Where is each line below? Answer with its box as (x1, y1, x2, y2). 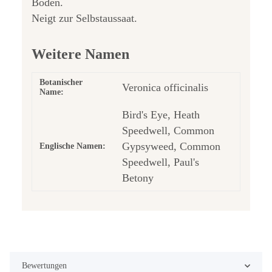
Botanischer (39, 78, 83, 87)
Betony (122, 172, 154, 185)
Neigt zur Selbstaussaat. (32, 12, 137, 25)
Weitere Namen (32, 46, 129, 63)
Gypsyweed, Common (122, 140, 220, 153)
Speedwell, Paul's (122, 156, 199, 169)
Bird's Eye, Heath (122, 109, 200, 121)
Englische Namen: (39, 141, 106, 151)
